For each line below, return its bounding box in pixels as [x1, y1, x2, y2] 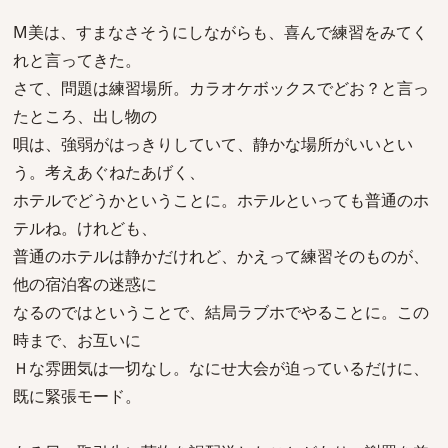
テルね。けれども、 [13, 217, 157, 239]
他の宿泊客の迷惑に [13, 273, 157, 295]
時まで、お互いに [13, 329, 141, 351]
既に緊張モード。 [13, 385, 141, 407]
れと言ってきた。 [13, 49, 141, 71]
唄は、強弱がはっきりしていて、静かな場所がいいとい [13, 133, 413, 155]
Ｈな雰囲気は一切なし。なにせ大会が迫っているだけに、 [13, 357, 429, 379]
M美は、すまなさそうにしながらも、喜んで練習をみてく [13, 21, 428, 43]
